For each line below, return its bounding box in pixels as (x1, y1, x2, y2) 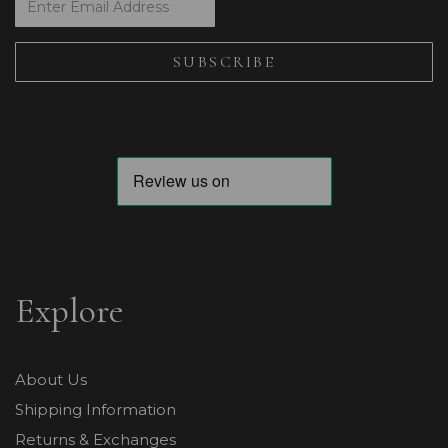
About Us (15, 370, 87, 389)
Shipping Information (15, 400, 176, 419)
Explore (15, 289, 124, 332)
